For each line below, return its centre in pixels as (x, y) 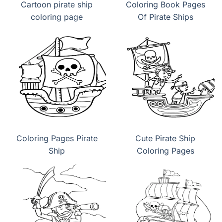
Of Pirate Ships (165, 17)
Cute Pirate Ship (165, 139)
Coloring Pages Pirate (57, 139)
